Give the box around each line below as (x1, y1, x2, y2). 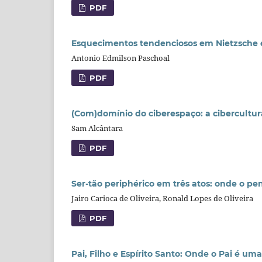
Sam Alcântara (71, 122, 123, 133)
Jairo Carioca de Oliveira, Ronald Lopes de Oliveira (71, 192, 253, 204)
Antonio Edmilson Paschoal (71, 52, 170, 63)
